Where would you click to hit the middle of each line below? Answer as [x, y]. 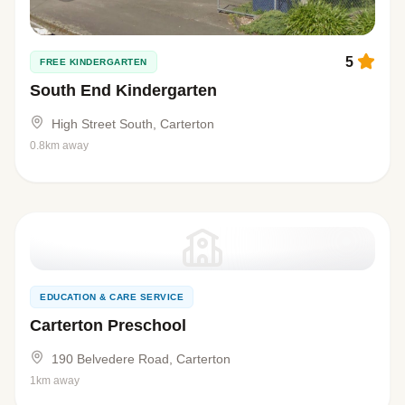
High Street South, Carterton [133, 124]
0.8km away [59, 146]
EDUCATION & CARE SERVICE [112, 297]
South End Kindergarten [123, 91]
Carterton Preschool [108, 326]
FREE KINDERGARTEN [94, 62]
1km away [55, 381]
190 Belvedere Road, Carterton [141, 359]
